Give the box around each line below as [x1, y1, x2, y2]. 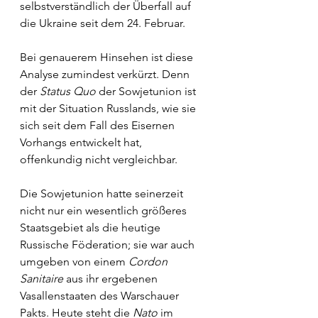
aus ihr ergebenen [63, 272, 160, 285]
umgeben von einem [20, 255, 128, 268]
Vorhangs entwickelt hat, [20, 136, 145, 149]
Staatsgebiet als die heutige [20, 221, 163, 234]
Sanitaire [20, 272, 63, 285]
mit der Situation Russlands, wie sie [20, 102, 199, 115]
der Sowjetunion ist [99, 84, 199, 98]
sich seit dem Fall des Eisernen [20, 119, 177, 132]
